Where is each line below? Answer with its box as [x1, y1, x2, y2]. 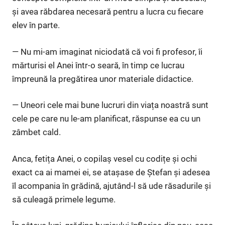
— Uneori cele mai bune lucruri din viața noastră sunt [12, 100, 208, 110]
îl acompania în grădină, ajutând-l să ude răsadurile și [12, 180, 211, 191]
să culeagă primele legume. [12, 194, 116, 204]
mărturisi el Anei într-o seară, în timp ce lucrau [12, 60, 184, 70]
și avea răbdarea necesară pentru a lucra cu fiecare [12, 7, 203, 17]
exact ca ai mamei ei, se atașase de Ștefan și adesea [12, 167, 210, 177]
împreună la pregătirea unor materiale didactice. [12, 73, 193, 84]
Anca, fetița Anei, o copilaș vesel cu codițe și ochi [12, 153, 197, 164]
